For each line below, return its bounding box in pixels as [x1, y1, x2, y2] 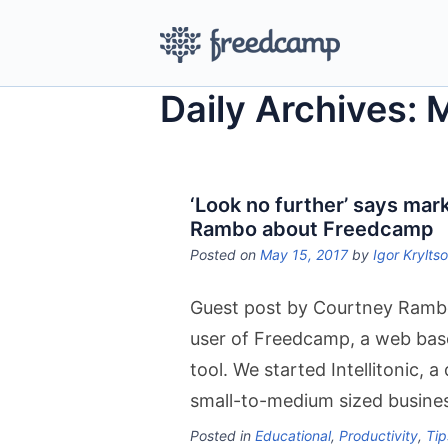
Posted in [190, 427, 255, 444]
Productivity [339, 427, 418, 444]
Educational [255, 427, 331, 444]
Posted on [190, 246, 260, 263]
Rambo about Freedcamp [190, 217, 434, 241]
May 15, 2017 [260, 246, 348, 263]
